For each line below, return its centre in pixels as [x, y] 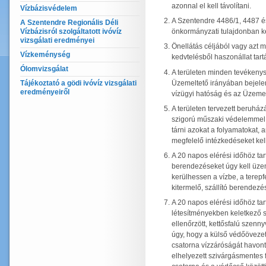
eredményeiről [45, 92]
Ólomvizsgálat [44, 69]
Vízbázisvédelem [49, 8]
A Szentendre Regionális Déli [69, 23]
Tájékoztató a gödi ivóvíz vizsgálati [78, 83]
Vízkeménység [45, 55]
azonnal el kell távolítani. [211, 6]
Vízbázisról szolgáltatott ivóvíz [71, 31]
